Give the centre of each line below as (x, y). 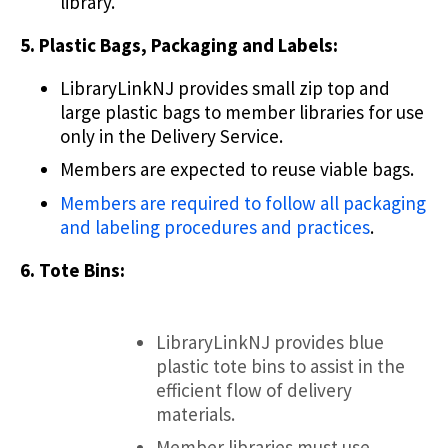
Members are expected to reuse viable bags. (237, 169)
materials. (195, 413)
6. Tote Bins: (72, 269)
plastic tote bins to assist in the (280, 365)
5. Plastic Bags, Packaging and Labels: (179, 44)
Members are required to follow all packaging (243, 202)
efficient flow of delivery (254, 389)
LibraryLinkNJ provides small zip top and (225, 87)
